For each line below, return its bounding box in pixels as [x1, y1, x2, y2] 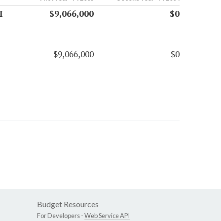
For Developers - [37, 212, 84, 220]
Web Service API [84, 212, 130, 220]
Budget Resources [37, 199, 99, 209]
